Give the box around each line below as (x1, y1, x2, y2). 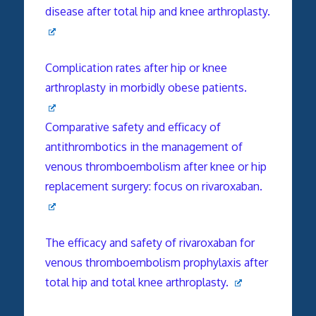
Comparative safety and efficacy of (44, 119, 221, 134)
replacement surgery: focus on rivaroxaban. (44, 178, 262, 193)
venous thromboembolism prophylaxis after (44, 255, 268, 269)
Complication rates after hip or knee (44, 60, 227, 75)
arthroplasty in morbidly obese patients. (44, 80, 247, 95)
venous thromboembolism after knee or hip (44, 159, 267, 174)
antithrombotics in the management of (44, 139, 243, 154)
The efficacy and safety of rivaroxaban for (44, 235, 255, 250)
